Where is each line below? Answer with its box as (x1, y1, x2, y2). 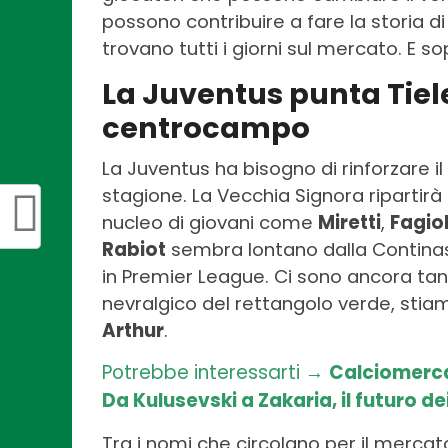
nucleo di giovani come (102, 210, 318, 236)
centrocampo (102, 108, 310, 149)
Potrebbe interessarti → (102, 359, 329, 387)
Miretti (318, 210, 381, 236)
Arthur (102, 318, 164, 344)
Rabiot (102, 237, 166, 263)
